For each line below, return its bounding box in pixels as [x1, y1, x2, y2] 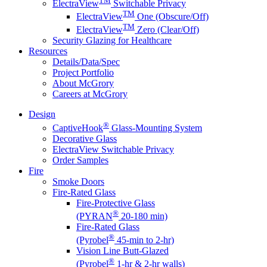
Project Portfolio [52, 67, 114, 78]
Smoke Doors [52, 176, 104, 187]
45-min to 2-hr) [114, 235, 174, 246]
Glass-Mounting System [109, 122, 202, 133]
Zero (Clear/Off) [135, 24, 199, 35]
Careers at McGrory [52, 89, 128, 100]
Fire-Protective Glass [76, 197, 155, 208]
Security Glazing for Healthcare [52, 35, 172, 46]
